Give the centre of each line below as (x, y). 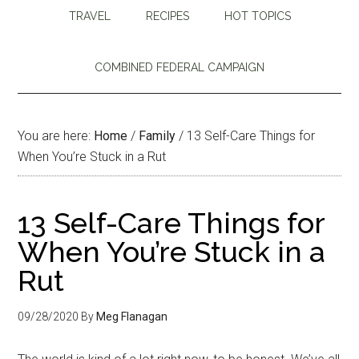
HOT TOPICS (257, 16)
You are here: (56, 135)
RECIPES (167, 16)
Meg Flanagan (132, 316)
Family (157, 135)
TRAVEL (89, 16)
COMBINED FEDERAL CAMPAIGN (179, 67)
